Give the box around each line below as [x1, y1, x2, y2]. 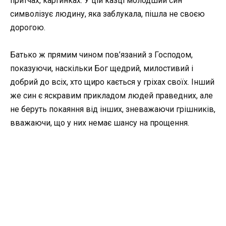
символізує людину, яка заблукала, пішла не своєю [10, 9, 205, 19]
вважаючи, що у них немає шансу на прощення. [10, 118, 189, 128]
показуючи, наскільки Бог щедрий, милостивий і [10, 63, 193, 73]
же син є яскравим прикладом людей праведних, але [10, 90, 213, 100]
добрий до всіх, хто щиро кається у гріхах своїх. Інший [10, 77, 214, 87]
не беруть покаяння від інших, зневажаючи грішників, [10, 104, 215, 114]
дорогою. [10, 22, 45, 32]
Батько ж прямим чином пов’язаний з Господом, [10, 49, 193, 60]
